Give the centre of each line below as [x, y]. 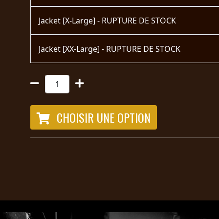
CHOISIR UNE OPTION [102, 117]
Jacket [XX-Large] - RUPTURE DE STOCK [109, 49]
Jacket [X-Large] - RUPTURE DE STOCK [107, 20]
